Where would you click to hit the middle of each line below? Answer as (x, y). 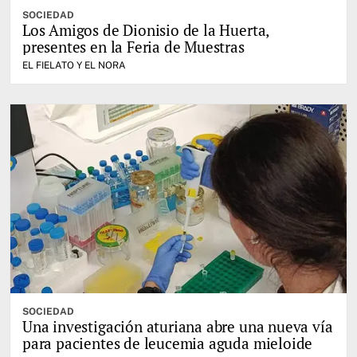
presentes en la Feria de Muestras (133, 46)
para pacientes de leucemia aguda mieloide (168, 343)
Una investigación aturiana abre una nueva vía (178, 327)
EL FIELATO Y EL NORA (74, 65)
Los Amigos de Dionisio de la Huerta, (146, 29)
